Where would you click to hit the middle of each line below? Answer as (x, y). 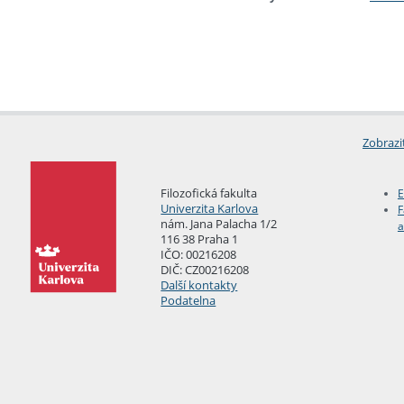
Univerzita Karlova (210, 208)
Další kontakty (199, 285)
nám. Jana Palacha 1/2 (219, 223)
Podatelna (188, 300)
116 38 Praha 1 (200, 239)
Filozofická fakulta (209, 193)
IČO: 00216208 (199, 254)
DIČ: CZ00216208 (205, 269)
